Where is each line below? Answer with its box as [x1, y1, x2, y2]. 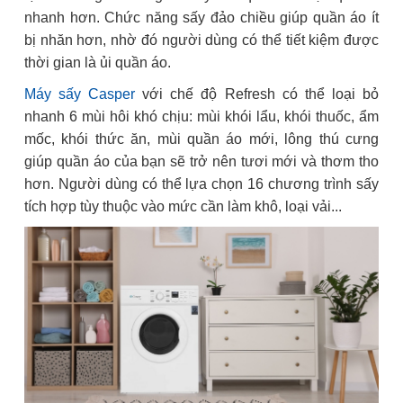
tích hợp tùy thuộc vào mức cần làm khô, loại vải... [24, 199, 342, 215]
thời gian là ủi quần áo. [24, 55, 171, 71]
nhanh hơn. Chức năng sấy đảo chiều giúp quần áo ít [24, 10, 379, 26]
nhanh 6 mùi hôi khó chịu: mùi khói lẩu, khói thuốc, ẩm [24, 109, 379, 125]
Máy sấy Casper [24, 86, 135, 103]
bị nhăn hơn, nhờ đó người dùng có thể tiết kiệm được [24, 32, 379, 49]
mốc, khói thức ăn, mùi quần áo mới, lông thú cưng [24, 131, 379, 148]
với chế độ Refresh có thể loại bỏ [135, 86, 379, 103]
